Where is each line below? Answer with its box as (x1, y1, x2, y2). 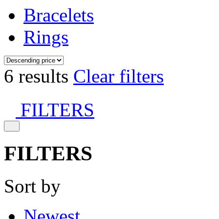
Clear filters (73, 66, 164, 87)
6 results (4, 66, 73, 87)
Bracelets (23, 4, 94, 25)
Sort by (4, 175, 61, 197)
